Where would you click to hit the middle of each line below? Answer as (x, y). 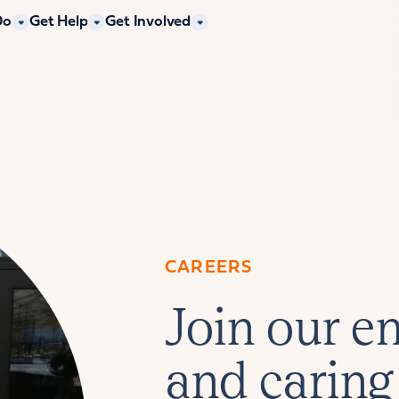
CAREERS (209, 268)
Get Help (59, 22)
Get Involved (148, 22)
